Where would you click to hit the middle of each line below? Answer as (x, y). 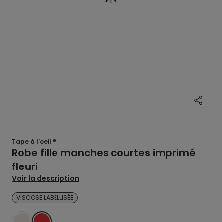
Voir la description (46, 178)
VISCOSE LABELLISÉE (45, 197)
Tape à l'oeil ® (34, 141)
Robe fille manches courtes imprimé (104, 153)
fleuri (25, 166)
